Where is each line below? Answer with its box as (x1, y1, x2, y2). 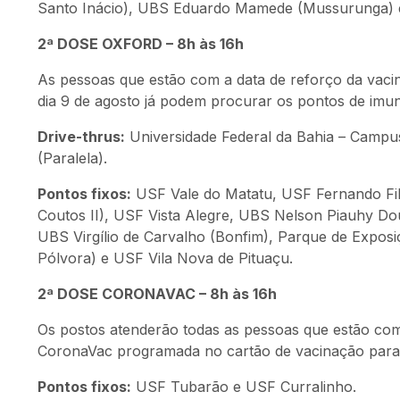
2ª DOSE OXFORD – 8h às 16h (37, 35, 244, 53)
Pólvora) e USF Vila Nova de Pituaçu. (37, 249, 293, 267)
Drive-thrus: (37, 128, 125, 146)
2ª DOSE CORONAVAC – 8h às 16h (37, 285, 277, 303)
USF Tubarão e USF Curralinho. (131, 378, 356, 396)
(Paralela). (37, 149, 107, 167)
